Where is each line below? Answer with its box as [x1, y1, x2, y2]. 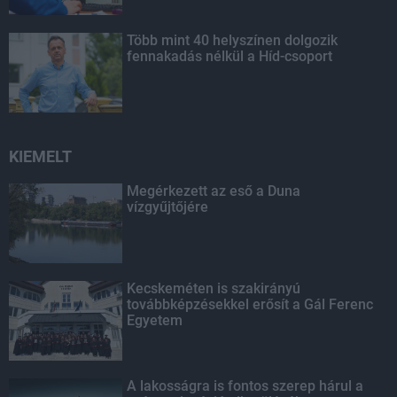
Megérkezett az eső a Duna [127, 183, 301, 199]
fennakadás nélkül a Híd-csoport [127, 48, 333, 65]
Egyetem [127, 312, 183, 329]
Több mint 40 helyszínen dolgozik [127, 32, 339, 49]
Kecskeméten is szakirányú [127, 280, 301, 297]
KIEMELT [9, 147, 72, 166]
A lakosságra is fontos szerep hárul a [127, 378, 364, 394]
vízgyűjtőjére [127, 198, 209, 215]
